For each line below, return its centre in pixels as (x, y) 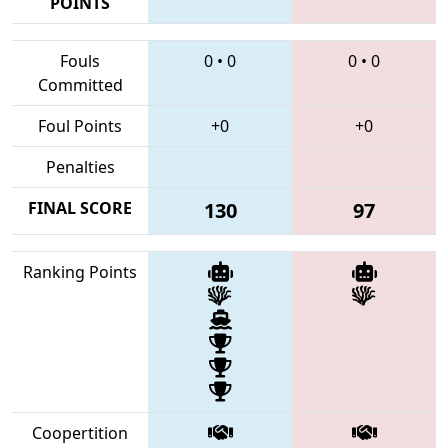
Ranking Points (80, 271)
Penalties (80, 166)
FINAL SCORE (80, 207)
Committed (80, 84)
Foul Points (80, 125)
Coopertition (80, 432)
